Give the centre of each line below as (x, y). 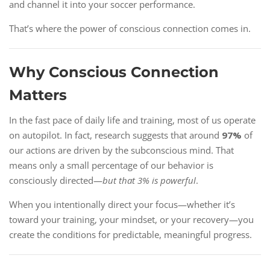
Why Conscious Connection (114, 72)
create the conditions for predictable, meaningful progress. (130, 235)
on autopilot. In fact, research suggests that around (115, 135)
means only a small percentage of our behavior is (111, 165)
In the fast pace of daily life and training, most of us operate (132, 120)
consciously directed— (56, 181)
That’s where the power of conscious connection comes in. (130, 29)
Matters (38, 95)
